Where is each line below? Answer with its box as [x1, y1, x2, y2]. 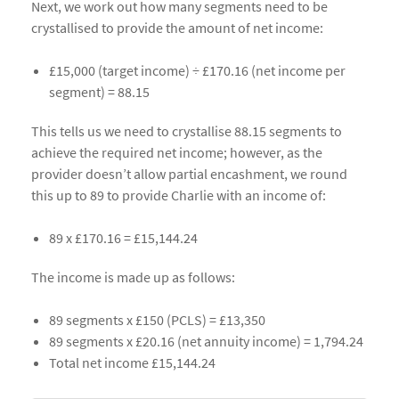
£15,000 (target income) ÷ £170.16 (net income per [49, 61, 346, 79]
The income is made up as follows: [31, 268, 235, 286]
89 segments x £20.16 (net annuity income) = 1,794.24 [49, 332, 363, 350]
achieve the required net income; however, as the [31, 143, 322, 161]
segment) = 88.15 [49, 83, 150, 101]
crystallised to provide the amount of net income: [31, 19, 323, 37]
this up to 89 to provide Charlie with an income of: [31, 186, 326, 204]
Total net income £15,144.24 [49, 354, 216, 371]
